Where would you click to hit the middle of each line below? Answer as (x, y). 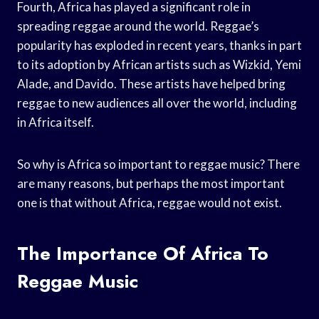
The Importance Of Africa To (143, 253)
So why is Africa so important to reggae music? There (158, 164)
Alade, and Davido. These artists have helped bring (151, 83)
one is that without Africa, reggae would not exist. (150, 202)
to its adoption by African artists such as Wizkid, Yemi (159, 64)
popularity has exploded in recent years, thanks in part (159, 45)
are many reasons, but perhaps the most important (151, 183)
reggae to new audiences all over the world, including (157, 103)
